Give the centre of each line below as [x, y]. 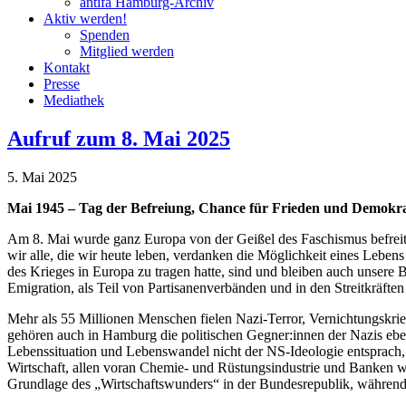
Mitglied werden [127, 51]
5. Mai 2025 [42, 177]
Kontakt [67, 67]
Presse [62, 83]
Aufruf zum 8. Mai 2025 [119, 138]
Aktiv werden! [85, 18]
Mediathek [74, 100]
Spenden [105, 34]
